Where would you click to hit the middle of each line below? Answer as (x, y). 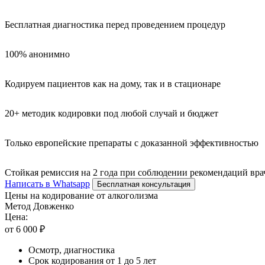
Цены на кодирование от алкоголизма (81, 195)
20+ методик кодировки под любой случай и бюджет (112, 113)
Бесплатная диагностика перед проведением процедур (115, 24)
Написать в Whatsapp (47, 183)
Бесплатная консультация (144, 184)
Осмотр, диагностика (72, 250)
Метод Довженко (39, 206)
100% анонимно (37, 54)
